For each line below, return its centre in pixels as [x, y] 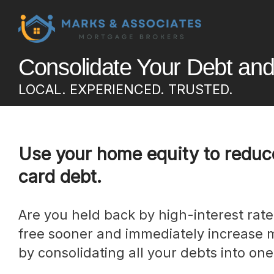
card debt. [60, 176]
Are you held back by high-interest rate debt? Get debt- [23, 215]
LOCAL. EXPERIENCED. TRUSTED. [126, 90]
